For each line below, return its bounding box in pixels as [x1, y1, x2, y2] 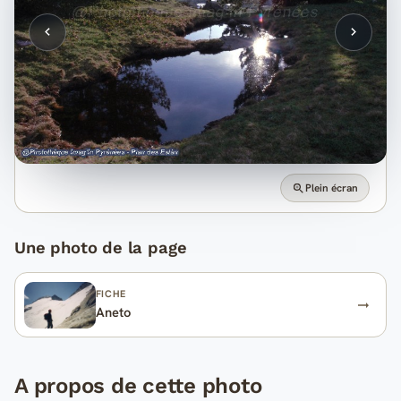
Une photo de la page [14, 238, 187, 258]
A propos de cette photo [14, 373, 262, 399]
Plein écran [305, 180, 359, 195]
